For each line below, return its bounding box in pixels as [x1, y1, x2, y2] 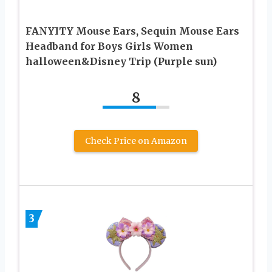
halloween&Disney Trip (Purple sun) [25, 55, 217, 68]
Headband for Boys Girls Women [25, 40, 193, 53]
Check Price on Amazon [85, 135, 187, 147]
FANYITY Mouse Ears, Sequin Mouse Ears [25, 25, 239, 38]
